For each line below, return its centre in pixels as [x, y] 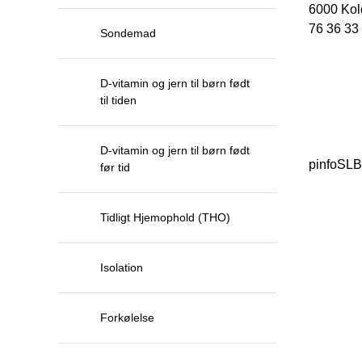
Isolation [122, 267]
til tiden [118, 100]
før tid [115, 167]
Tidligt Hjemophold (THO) [165, 217]
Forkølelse [127, 318]
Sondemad [128, 33]
